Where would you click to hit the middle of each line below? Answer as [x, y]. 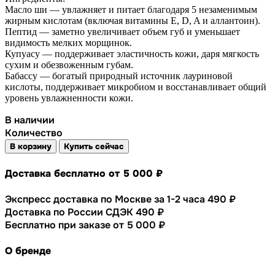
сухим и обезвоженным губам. [69, 65]
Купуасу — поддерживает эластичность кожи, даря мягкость [132, 54]
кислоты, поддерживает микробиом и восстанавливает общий [136, 87]
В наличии [30, 120]
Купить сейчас [94, 147]
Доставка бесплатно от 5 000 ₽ [84, 173]
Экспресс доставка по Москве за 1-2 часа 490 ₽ [120, 199]
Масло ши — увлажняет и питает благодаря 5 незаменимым [131, 10]
